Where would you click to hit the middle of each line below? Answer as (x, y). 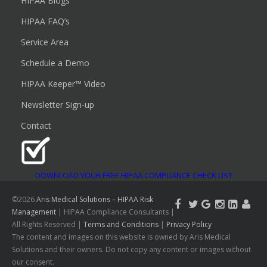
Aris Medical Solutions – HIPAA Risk (95, 199)
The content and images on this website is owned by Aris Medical (121, 237)
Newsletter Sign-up (58, 105)
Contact (36, 126)
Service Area (45, 42)
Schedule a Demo (55, 63)
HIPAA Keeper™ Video (63, 84)
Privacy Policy (189, 224)
